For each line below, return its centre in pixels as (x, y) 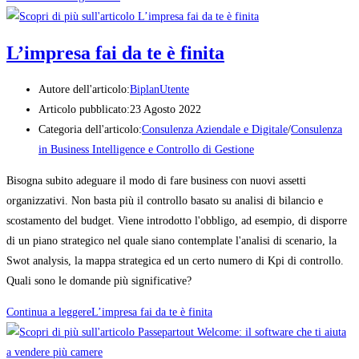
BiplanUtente (159, 90)
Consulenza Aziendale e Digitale (215, 130)
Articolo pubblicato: (84, 110)
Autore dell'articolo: (84, 90)
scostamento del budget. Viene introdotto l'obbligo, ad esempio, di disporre (177, 221)
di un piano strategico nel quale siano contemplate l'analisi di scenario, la (171, 241)
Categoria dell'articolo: (90, 130)
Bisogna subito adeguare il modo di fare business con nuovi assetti (156, 181)
